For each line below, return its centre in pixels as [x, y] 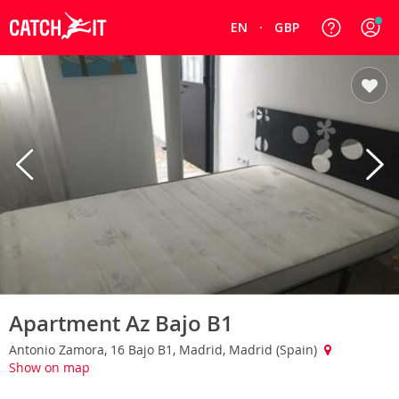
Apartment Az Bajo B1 [121, 323]
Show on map [49, 367]
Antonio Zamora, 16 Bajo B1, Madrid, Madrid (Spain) [165, 349]
